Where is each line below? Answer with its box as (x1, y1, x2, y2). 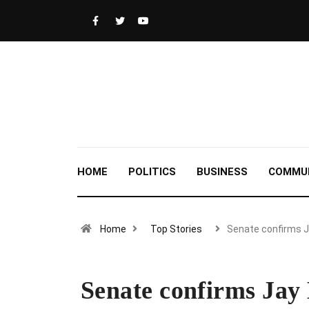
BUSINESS (197, 166, 248, 178)
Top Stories (150, 223, 202, 235)
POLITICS (128, 166, 176, 178)
